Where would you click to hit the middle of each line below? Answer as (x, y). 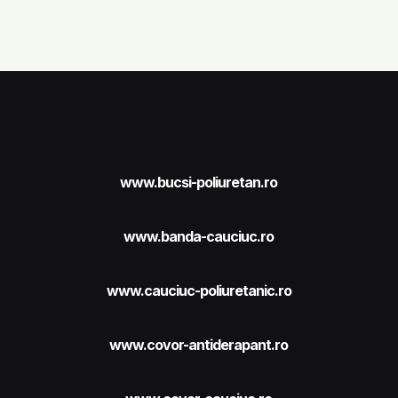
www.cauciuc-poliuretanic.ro (199, 291)
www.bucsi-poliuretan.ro (199, 183)
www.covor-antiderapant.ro (199, 345)
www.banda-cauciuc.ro (199, 237)
